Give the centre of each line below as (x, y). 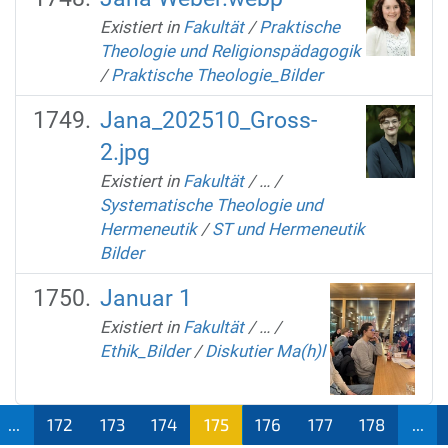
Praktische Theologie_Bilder (216, 74)
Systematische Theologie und (211, 204)
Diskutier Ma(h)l (264, 350)
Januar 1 (145, 298)
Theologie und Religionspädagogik (230, 50)
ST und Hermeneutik (288, 228)
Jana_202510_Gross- (208, 120)
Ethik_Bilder (144, 350)
